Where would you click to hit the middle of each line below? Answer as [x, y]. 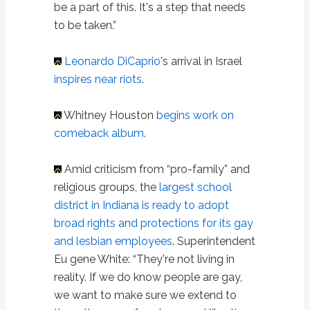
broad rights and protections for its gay [153, 223]
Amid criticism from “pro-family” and [155, 169]
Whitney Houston [109, 115]
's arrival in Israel [201, 61]
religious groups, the [106, 187]
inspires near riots [98, 79]
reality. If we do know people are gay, [148, 277]
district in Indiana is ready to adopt [141, 205]
